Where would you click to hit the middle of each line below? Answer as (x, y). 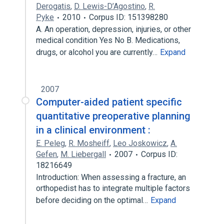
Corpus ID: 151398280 (128, 17)
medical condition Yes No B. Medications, (108, 40)
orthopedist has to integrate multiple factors (113, 188)
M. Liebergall (83, 154)
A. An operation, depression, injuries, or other (113, 29)
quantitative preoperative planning (113, 116)
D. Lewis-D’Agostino (109, 6)
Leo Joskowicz (140, 143)
